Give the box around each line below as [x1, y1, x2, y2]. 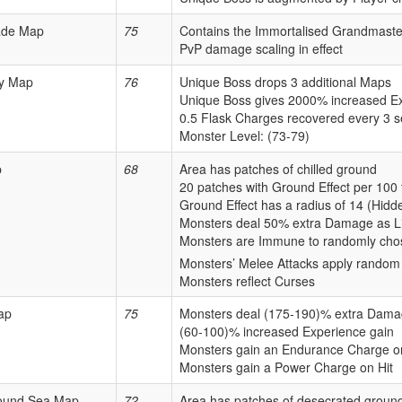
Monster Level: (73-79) [179, 127, 310, 145]
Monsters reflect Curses [179, 271, 315, 290]
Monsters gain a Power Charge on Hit [179, 358, 393, 377]
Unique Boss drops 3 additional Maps [179, 73, 391, 92]
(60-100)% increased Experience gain [179, 322, 394, 341]
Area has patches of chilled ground [179, 160, 377, 179]
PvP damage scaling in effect [179, 39, 343, 58]
